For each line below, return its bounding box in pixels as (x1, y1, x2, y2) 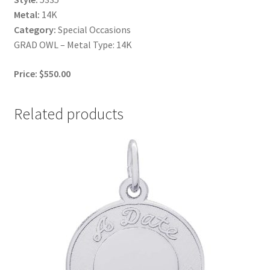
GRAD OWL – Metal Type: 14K (13, 39, 132, 51)
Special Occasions (55, 24, 131, 36)
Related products (13, 104, 124, 124)
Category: (13, 24, 56, 36)
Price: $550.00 (13, 67, 71, 80)
